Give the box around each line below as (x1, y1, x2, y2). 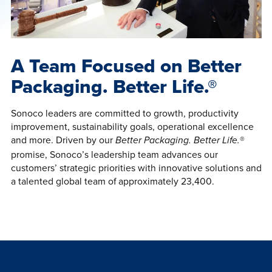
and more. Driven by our (10, 132, 115, 146)
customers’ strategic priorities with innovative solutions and (10, 160, 262, 174)
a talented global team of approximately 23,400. (10, 174, 214, 188)
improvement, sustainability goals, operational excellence (10, 119, 254, 133)
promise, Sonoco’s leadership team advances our (10, 147, 218, 161)
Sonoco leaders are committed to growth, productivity (10, 106, 239, 120)
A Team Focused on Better (10, 52, 242, 80)
